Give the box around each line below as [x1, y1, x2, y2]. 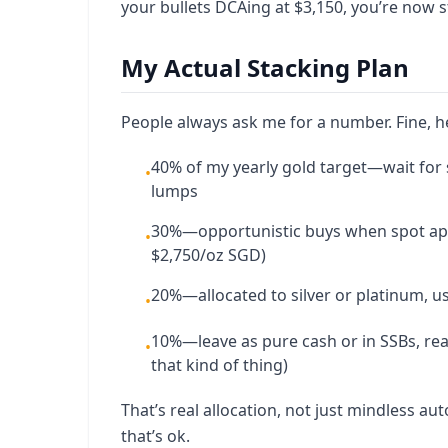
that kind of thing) [151, 354, 288, 376]
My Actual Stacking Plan [121, 51, 409, 84]
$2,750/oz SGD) [151, 244, 266, 266]
